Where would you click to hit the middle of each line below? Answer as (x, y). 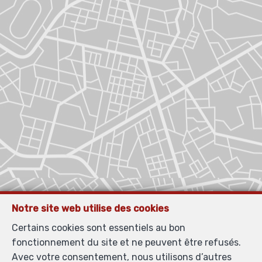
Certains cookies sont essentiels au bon (99, 228)
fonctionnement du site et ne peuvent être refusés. (126, 242)
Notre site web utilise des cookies (90, 208)
